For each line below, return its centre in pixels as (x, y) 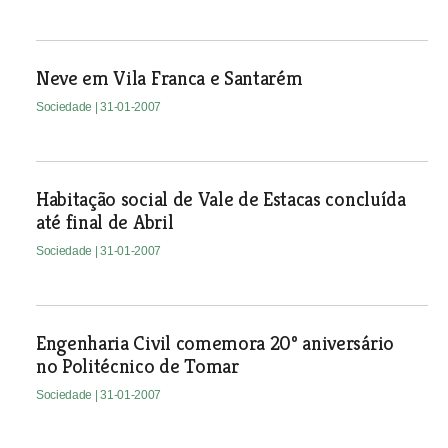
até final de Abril (104, 222)
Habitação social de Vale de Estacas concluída (220, 199)
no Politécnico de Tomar (137, 366)
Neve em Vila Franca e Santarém (169, 78)
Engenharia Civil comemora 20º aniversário (214, 343)
